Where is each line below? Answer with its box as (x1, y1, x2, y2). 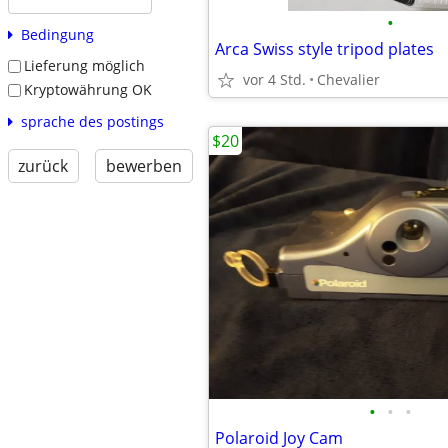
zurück (18, 154, 69, 177)
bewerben (105, 154, 182, 177)
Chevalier (317, 70, 380, 89)
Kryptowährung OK (23, 79, 152, 99)
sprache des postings (20, 111, 164, 131)
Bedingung (20, 25, 94, 45)
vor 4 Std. (243, 70, 306, 89)
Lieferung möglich (23, 56, 145, 76)
